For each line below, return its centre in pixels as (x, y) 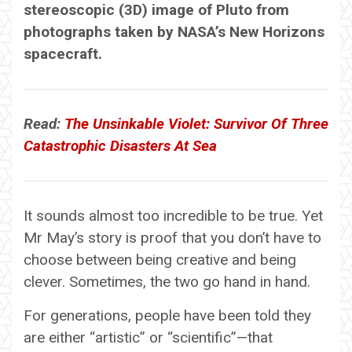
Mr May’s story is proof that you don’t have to (172, 237)
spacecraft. (63, 53)
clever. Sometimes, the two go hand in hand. (167, 281)
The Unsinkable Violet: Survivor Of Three (196, 123)
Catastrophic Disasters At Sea (120, 145)
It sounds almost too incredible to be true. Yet (173, 215)
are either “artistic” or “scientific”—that (148, 337)
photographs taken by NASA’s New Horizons (174, 31)
